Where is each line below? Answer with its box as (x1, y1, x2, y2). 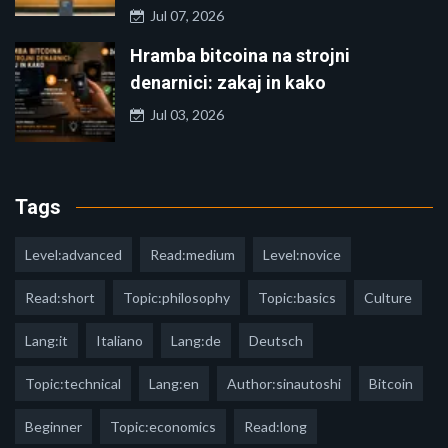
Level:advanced (25, 246, 122, 264)
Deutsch (249, 332, 303, 350)
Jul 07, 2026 (144, 7, 224, 25)
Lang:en (149, 375, 199, 393)
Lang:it (25, 332, 68, 350)
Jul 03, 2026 (144, 106, 224, 124)
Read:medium (150, 246, 235, 264)
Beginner (25, 418, 82, 436)
